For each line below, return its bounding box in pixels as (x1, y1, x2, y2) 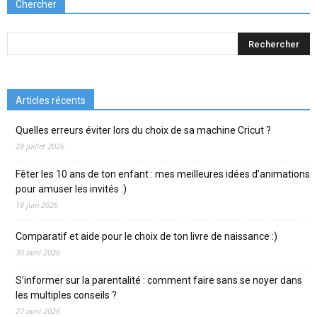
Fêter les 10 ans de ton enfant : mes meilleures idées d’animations (16, 168, 310, 180)
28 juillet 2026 (16, 140, 64, 151)
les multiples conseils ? (16, 289, 117, 301)
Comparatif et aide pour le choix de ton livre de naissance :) (16, 230, 277, 242)
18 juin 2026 (16, 199, 58, 210)
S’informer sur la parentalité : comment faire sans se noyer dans (16, 274, 302, 286)
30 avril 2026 (16, 246, 60, 258)
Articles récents (16, 94, 86, 106)
